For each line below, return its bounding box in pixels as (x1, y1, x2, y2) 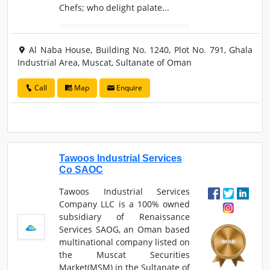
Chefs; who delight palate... (58, 1, 169, 13)
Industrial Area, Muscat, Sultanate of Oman (17, 56, 192, 68)
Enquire (115, 82, 142, 93)
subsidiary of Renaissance (58, 210, 190, 222)
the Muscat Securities (58, 248, 190, 260)
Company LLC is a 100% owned (58, 198, 190, 210)
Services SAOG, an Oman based (58, 223, 190, 235)
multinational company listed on (58, 236, 190, 248)
